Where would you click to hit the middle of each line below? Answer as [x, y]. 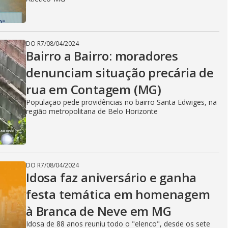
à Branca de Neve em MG [99, 211]
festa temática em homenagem [118, 194]
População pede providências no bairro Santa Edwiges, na [121, 102]
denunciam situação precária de [120, 73]
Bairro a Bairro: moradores [102, 56]
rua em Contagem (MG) [94, 89]
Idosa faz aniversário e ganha [111, 177]
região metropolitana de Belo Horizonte [92, 111]
